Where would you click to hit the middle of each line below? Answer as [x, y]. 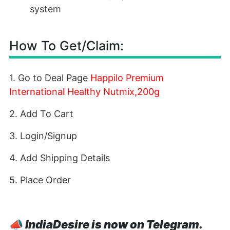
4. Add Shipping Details [60, 158]
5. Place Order [40, 180]
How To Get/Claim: [66, 46]
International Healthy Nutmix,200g [84, 92]
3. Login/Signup [43, 136]
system [45, 9]
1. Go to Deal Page [50, 78]
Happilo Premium [127, 78]
